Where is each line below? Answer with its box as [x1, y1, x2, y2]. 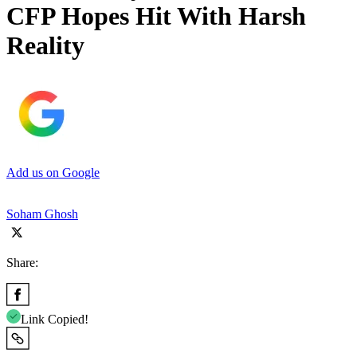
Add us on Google [6, 165, 100, 179]
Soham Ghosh [6, 206, 78, 221]
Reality [6, 31, 84, 61]
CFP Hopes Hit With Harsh [6, 2, 306, 31]
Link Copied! [21, 312, 88, 326]
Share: [6, 255, 38, 269]
